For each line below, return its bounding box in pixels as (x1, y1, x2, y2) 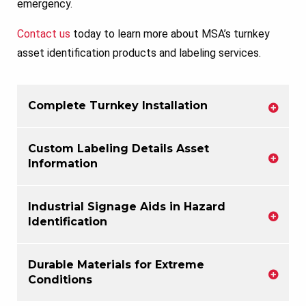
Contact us (17, 27, 70, 40)
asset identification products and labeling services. (17, 46, 261, 59)
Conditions (28, 273, 92, 286)
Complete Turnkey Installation (28, 98, 208, 112)
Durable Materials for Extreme (28, 258, 204, 271)
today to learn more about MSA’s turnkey (70, 27, 270, 40)
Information (28, 156, 98, 170)
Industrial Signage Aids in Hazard (28, 199, 225, 213)
